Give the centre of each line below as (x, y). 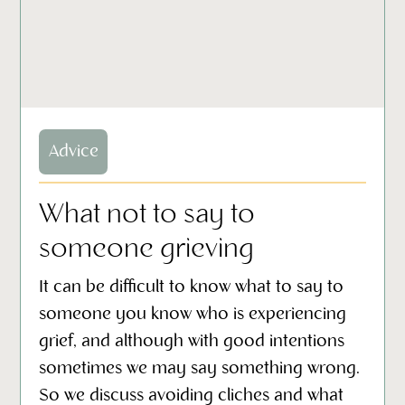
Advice (73, 152)
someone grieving (147, 249)
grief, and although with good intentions (192, 341)
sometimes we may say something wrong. (200, 368)
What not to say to (147, 215)
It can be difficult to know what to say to (192, 287)
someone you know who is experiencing (193, 314)
